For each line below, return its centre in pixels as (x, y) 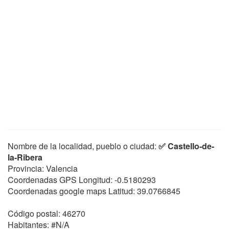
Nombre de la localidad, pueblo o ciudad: (83, 146)
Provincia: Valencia (43, 168)
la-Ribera (25, 157)
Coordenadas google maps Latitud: (71, 191)
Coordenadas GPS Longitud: (60, 180)
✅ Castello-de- (186, 146)
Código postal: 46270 (47, 213)
